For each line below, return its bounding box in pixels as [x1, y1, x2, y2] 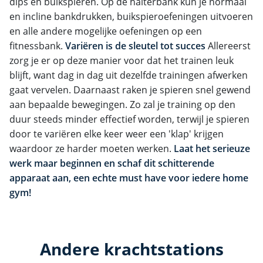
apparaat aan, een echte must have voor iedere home [9, 171, 248, 184]
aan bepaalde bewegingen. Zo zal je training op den [9, 97, 235, 111]
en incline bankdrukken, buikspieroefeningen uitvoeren [9, 9, 253, 23]
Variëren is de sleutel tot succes [65, 39, 205, 52]
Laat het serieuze [174, 141, 250, 155]
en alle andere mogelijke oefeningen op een [9, 24, 202, 38]
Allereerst [205, 39, 251, 52]
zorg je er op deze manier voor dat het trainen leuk [9, 53, 234, 67]
